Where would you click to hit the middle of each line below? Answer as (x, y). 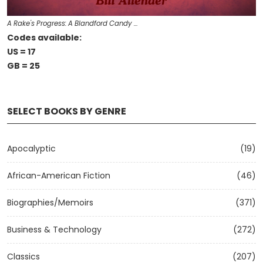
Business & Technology (54, 230)
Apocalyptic (31, 149)
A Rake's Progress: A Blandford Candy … (73, 23)
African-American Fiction (59, 176)
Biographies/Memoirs (50, 203)
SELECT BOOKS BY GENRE (67, 111)
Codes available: (44, 38)
